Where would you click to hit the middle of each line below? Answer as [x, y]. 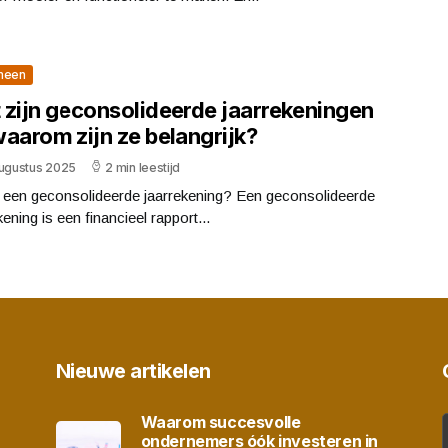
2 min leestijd [143, 167]
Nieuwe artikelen [133, 370]
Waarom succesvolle [220, 421]
